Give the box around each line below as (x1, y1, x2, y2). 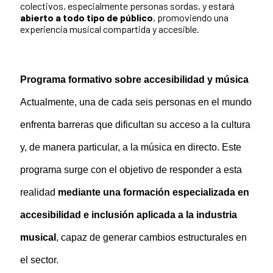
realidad (20, 187, 58, 198)
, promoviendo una (153, 12, 229, 24)
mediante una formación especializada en (58, 187, 249, 198)
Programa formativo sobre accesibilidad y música (20, 74, 249, 85)
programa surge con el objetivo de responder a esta (20, 165, 242, 175)
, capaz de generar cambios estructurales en (56, 232, 247, 243)
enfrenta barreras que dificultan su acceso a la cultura (20, 119, 250, 130)
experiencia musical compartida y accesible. (20, 23, 199, 35)
